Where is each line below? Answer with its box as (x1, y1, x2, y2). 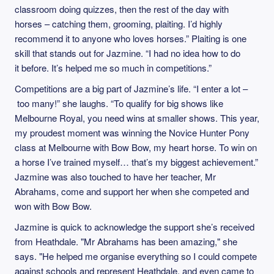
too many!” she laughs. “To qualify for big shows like (15, 97, 223, 109)
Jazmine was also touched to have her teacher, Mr (15, 170, 216, 183)
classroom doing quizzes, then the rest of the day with (15, 2, 229, 15)
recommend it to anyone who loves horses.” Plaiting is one (15, 32, 246, 45)
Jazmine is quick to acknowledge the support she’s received (15, 220, 254, 233)
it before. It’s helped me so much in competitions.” (15, 61, 212, 74)
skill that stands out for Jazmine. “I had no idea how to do (15, 46, 240, 59)
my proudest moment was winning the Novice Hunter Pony (15, 126, 250, 139)
